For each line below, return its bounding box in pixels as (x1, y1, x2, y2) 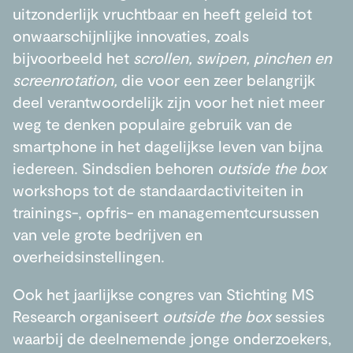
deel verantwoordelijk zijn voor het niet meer (13, 91, 325, 111)
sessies (271, 306, 325, 325)
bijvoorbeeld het (13, 47, 133, 67)
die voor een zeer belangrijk (121, 69, 315, 89)
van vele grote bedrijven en (13, 224, 203, 243)
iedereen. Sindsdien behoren (13, 158, 217, 177)
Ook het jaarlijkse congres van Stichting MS (13, 284, 314, 303)
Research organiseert (13, 306, 162, 325)
